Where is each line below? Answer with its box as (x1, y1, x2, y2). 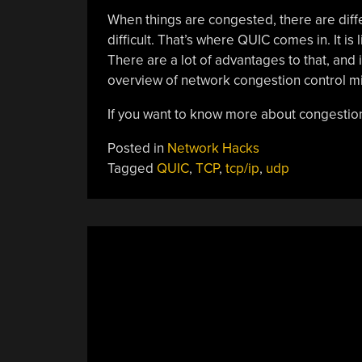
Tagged (107, 159, 157, 177)
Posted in (107, 139, 167, 157)
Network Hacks (166, 139, 259, 157)
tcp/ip (225, 159, 259, 177)
